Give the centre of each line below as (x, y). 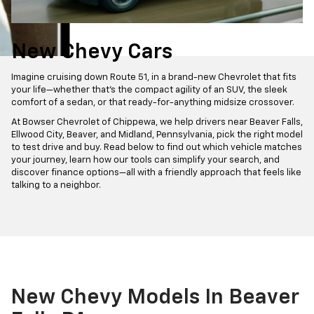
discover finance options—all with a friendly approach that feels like (156, 173)
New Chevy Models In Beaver (155, 298)
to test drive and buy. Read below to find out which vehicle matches (157, 148)
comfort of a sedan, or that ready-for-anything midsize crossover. (153, 103)
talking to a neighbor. (56, 186)
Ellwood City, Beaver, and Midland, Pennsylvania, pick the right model (157, 135)
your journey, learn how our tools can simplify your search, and (145, 161)
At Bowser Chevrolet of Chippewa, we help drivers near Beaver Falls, (157, 123)
